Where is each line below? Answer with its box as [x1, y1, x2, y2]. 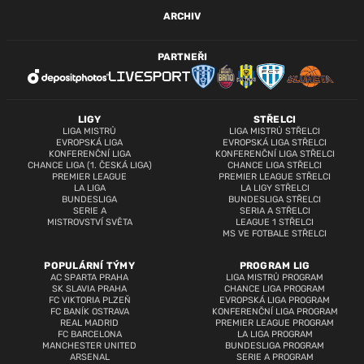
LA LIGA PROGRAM [236, 329, 313, 340]
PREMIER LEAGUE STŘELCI [219, 171, 331, 182]
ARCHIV [163, 11, 201, 22]
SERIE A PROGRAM [236, 352, 314, 362]
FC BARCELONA [57, 329, 122, 340]
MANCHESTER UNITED [42, 340, 136, 351]
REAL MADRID [60, 318, 119, 328]
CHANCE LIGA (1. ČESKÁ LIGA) [27, 160, 152, 171]
